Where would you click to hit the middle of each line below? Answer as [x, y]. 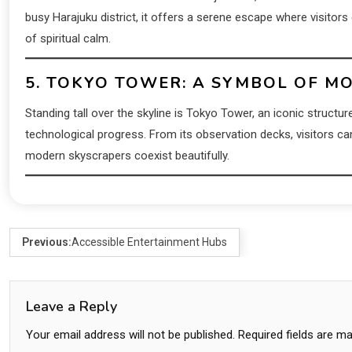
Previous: [47, 242]
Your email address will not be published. [130, 335]
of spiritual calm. [68, 39]
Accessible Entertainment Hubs [149, 242]
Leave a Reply [71, 307]
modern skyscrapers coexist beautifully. [127, 156]
